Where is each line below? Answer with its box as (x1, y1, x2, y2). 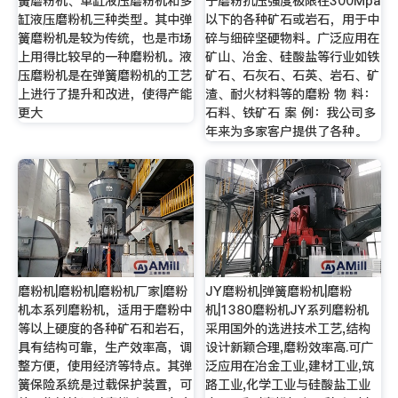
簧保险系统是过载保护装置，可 (17, 376, 192, 394)
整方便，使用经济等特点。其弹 (17, 357, 192, 376)
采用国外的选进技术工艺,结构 (205, 320, 371, 338)
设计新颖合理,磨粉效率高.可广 (205, 338, 374, 357)
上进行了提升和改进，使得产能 (17, 84, 192, 103)
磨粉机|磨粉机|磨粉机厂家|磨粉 (17, 283, 187, 301)
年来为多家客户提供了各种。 (205, 122, 368, 140)
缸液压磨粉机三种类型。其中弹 (17, 10, 192, 28)
